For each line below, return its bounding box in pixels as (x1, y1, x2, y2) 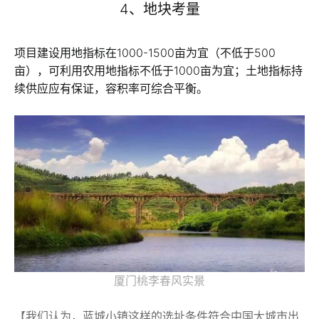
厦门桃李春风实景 (114, 273, 205, 288)
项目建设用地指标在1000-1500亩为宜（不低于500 (14, 46, 276, 61)
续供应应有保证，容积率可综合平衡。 (14, 81, 208, 96)
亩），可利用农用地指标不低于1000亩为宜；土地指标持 (14, 63, 303, 78)
